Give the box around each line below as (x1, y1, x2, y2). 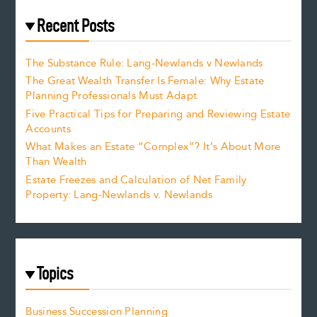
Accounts (25, 120, 71, 137)
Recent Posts (37, 16, 115, 35)
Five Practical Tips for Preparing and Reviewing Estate (25, 105, 291, 122)
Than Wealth (25, 154, 87, 171)
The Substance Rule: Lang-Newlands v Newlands (25, 55, 263, 72)
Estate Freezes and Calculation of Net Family (25, 171, 247, 188)
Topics (37, 264, 74, 284)
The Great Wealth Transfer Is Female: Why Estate (25, 73, 265, 90)
